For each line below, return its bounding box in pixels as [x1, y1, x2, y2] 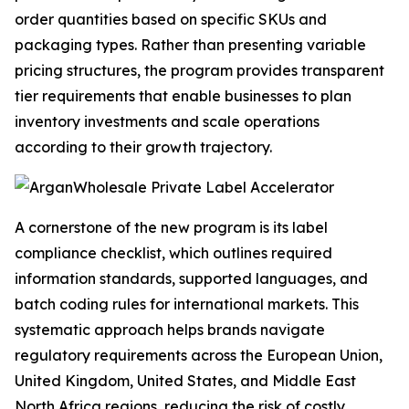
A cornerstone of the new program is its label [15, 218, 328, 236]
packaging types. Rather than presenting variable [15, 36, 366, 54]
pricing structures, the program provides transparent [15, 61, 384, 79]
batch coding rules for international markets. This [15, 295, 359, 313]
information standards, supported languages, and [15, 269, 368, 288]
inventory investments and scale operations [15, 112, 320, 131]
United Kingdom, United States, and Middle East [15, 372, 356, 390]
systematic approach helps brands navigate [15, 320, 325, 339]
